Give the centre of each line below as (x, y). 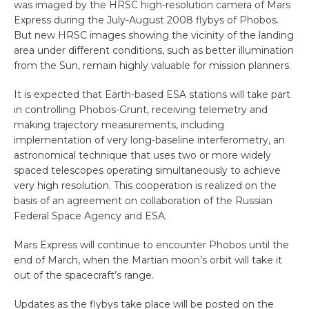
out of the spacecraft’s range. (84, 275)
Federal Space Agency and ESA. (90, 216)
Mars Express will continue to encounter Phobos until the (151, 245)
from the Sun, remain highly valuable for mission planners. (152, 65)
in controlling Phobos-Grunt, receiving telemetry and (141, 109)
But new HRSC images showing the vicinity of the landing (154, 35)
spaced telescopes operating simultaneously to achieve (147, 170)
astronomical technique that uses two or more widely (142, 155)
